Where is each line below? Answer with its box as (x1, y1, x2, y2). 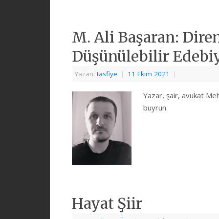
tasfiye (97, 69, 117, 78)
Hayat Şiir (72, 194, 142, 213)
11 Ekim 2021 (128, 69, 170, 78)
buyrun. (143, 102, 168, 112)
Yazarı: (75, 69, 97, 78)
